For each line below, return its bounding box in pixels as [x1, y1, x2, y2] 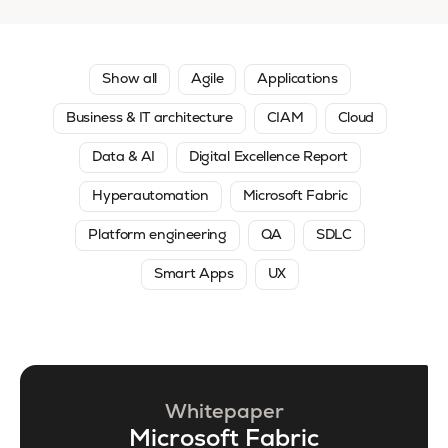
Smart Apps [153, 267, 234, 282]
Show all [102, 72, 157, 87]
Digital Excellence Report [189, 150, 349, 165]
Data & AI [91, 150, 156, 165]
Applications [257, 72, 338, 87]
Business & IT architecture [66, 111, 233, 126]
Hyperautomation [92, 189, 209, 204]
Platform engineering [88, 228, 227, 243]
